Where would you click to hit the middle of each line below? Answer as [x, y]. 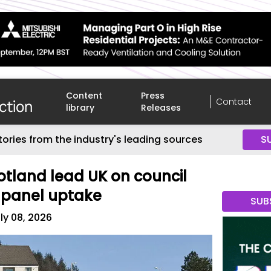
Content [84, 96]
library [80, 108]
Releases [161, 108]
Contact [233, 102]
